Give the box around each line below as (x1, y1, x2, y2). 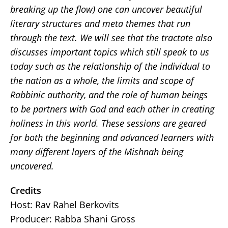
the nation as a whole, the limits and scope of (10, 74, 194, 87)
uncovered (10, 160, 51, 172)
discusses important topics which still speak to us (10, 46, 209, 58)
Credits (10, 184, 41, 196)
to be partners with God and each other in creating (10, 103, 214, 115)
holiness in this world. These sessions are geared (10, 117, 206, 129)
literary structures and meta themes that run (10, 17, 190, 30)
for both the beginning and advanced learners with (10, 131, 214, 144)
